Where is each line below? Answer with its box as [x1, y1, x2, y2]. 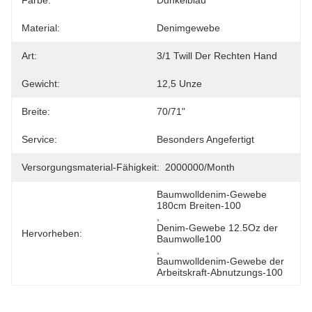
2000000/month [165, 162, 235, 173]
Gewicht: [22, 78, 60, 89]
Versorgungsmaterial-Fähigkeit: [22, 162, 159, 173]
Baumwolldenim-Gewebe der [157, 256, 284, 267]
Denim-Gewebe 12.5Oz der [157, 222, 278, 233]
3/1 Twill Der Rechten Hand [157, 50, 277, 61]
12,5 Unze [157, 78, 202, 89]
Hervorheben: [22, 228, 82, 239]
